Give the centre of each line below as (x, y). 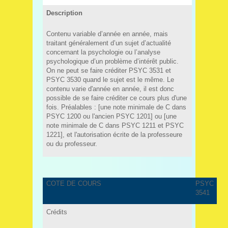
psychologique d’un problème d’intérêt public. (112, 61)
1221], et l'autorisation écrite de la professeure (114, 134)
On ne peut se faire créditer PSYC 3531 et (108, 70)
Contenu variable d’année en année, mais (107, 34)
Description (64, 13)
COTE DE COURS (74, 183)
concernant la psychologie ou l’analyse (103, 52)
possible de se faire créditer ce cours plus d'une (116, 98)
